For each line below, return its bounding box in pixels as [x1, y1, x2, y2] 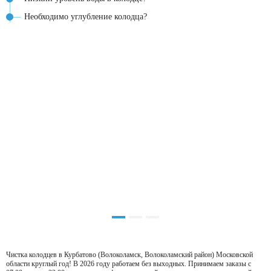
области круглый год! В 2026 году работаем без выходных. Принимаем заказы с [6, 259, 251, 268]
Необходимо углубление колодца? [24, 12, 147, 21]
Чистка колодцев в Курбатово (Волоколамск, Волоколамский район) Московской [6, 250, 253, 259]
